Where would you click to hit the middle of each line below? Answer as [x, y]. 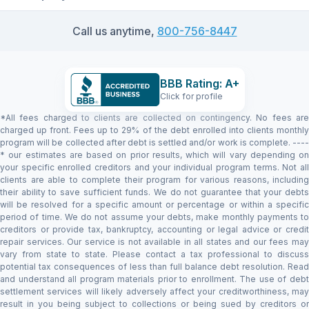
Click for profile [191, 97]
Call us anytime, [114, 31]
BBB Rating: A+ [199, 84]
